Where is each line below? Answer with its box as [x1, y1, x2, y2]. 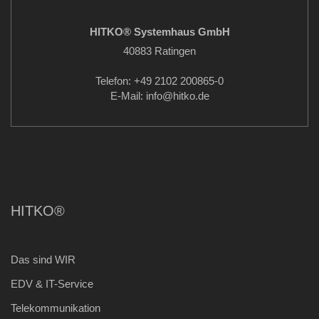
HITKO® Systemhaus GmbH [89, 26, 230, 38]
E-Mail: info [110, 90, 162, 102]
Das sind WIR [11, 253, 75, 266]
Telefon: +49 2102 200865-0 [95, 75, 224, 87]
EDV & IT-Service [11, 278, 93, 290]
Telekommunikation [11, 302, 100, 314]
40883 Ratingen [123, 45, 196, 57]
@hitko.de [162, 90, 209, 102]
